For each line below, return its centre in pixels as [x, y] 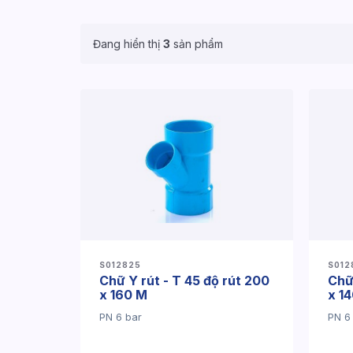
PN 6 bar [121, 317]
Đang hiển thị [128, 44]
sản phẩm [197, 44]
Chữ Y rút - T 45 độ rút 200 [184, 281]
